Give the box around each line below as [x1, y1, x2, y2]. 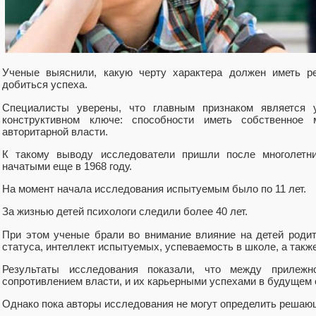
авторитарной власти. [2, 125, 108, 138]
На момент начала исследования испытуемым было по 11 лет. [2, 183, 306, 195]
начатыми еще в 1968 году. [2, 159, 132, 172]
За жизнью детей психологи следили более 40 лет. [2, 205, 248, 218]
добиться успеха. [2, 78, 87, 91]
